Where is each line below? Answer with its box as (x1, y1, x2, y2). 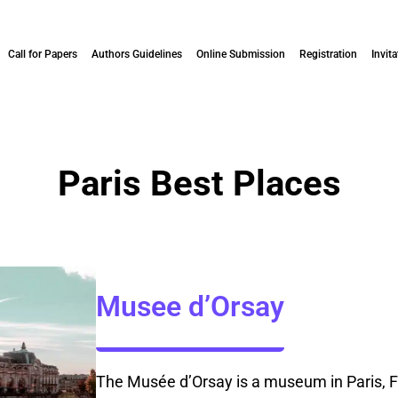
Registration (299, 48, 357, 60)
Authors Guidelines (92, 48, 182, 60)
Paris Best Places (57, 162, 341, 204)
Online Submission (196, 48, 285, 60)
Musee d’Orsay (95, 290, 284, 324)
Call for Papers (8, 48, 77, 60)
